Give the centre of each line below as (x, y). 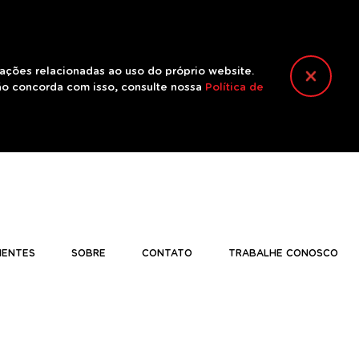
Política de (234, 88)
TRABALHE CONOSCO (283, 253)
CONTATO (167, 253)
